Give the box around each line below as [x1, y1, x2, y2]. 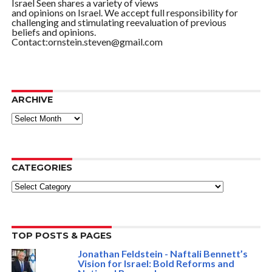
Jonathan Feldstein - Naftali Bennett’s [77, 247, 248, 259]
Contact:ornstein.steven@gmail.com [11, 35, 163, 47]
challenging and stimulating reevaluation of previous [11, 16, 226, 28]
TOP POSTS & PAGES [11, 229, 112, 241]
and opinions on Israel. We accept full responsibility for [11, 6, 238, 18]
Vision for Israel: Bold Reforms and [77, 257, 234, 269]
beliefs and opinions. [11, 25, 96, 38]
